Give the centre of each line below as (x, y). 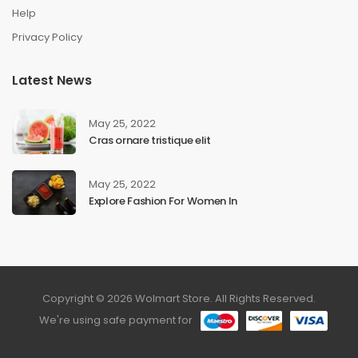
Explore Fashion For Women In (163, 201)
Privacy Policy (47, 38)
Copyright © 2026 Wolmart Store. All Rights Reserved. (179, 299)
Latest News (52, 81)
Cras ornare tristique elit (150, 141)
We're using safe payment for (115, 320)
